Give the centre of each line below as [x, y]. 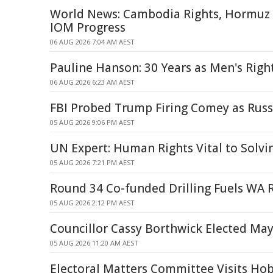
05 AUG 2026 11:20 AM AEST [94, 243]
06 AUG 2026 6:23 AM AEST [92, 82]
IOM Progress [88, 27]
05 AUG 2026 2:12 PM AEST [92, 203]
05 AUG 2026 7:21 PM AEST [92, 162]
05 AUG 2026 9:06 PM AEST [92, 122]
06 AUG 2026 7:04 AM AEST [92, 42]
